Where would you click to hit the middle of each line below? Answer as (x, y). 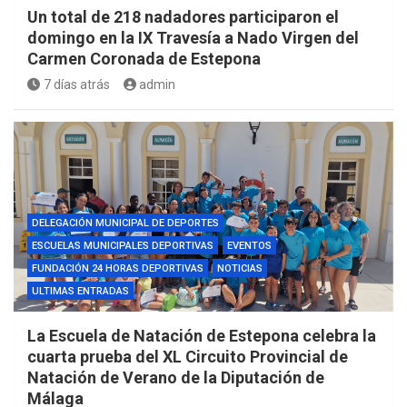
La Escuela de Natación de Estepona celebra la (202, 335)
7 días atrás (76, 84)
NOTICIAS (240, 268)
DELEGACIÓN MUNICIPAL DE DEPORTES (125, 223)
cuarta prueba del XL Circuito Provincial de (188, 356)
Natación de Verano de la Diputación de (176, 377)
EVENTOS (249, 245)
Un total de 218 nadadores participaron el (183, 16)
